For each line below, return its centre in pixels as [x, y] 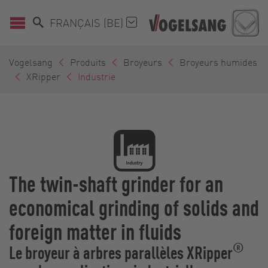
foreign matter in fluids [95, 231]
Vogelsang [31, 62]
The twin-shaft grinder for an [116, 183]
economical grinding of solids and [134, 207]
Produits [88, 62]
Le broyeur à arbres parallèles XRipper [121, 252]
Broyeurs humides [218, 62]
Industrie [97, 76]
